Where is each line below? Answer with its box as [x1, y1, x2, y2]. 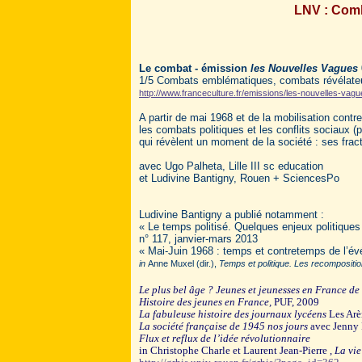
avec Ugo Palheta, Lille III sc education [139, 160, 323, 172]
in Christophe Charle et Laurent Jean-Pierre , [139, 344, 335, 356]
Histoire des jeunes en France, [139, 296, 271, 308]
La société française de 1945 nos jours [139, 320, 308, 332]
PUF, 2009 [271, 296, 319, 308]
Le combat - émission [139, 62, 250, 74]
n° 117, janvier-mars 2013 [139, 233, 258, 245]
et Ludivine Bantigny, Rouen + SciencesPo [139, 172, 339, 184]
